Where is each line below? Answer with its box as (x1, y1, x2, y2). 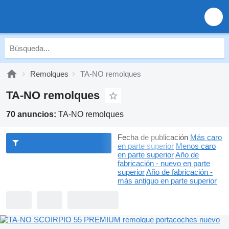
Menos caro (176, 142, 216, 150)
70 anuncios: (6, 110, 58, 119)
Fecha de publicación (118, 133, 188, 142)
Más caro (190, 133, 222, 142)
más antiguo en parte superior (118, 176, 217, 185)
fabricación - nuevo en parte (118, 159, 210, 168)
